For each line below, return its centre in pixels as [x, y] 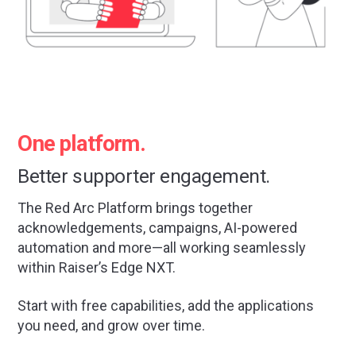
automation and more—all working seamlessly [162, 248]
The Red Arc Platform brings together [135, 208]
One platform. [81, 144]
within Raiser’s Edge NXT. [97, 268]
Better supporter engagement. [144, 176]
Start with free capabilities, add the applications [166, 306]
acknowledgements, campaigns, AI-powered [158, 228]
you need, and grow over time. [112, 326]
